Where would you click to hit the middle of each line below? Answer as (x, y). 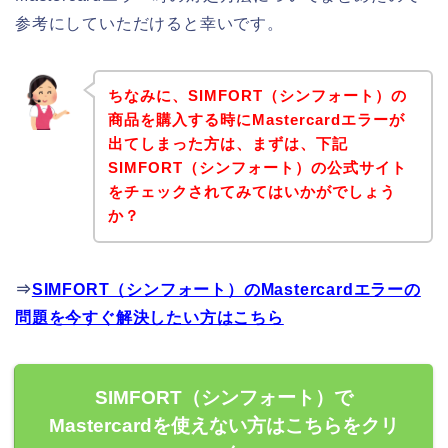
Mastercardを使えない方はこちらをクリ (224, 426)
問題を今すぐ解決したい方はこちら (149, 318)
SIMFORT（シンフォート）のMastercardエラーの (226, 290)
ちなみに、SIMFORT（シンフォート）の (257, 96)
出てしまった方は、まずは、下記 (227, 144)
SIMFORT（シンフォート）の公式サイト (257, 168)
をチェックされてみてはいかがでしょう (251, 192)
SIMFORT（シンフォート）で (224, 398)
